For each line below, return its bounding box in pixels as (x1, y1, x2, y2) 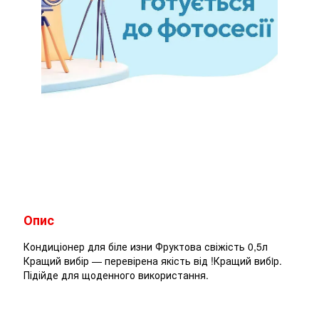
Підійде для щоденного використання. (23, 268, 209, 283)
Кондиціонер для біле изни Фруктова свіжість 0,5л (23, 239, 268, 254)
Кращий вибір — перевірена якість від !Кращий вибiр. (23, 253, 282, 268)
